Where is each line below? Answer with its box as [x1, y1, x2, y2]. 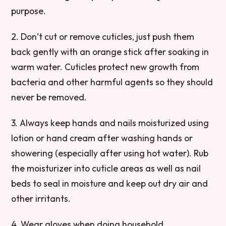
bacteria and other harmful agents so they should [11, 76, 213, 88]
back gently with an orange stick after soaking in [11, 46, 209, 58]
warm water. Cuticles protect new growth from [11, 61, 200, 73]
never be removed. [11, 91, 87, 103]
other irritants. [11, 193, 71, 205]
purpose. [11, 5, 46, 17]
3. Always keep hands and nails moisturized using [11, 117, 209, 129]
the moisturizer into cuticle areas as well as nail [11, 162, 201, 175]
